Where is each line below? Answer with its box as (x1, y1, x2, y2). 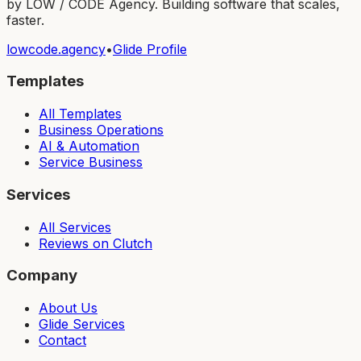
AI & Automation (39, 138, 139, 155)
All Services (39, 218, 111, 235)
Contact (39, 332, 86, 348)
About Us (39, 300, 98, 316)
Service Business (39, 154, 143, 171)
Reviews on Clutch (39, 234, 152, 251)
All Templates (39, 106, 122, 122)
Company (6, 266, 77, 285)
